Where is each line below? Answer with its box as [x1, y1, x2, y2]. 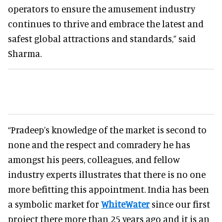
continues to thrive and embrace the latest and [8, 17, 204, 29]
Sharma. [8, 47, 42, 59]
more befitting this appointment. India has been [8, 183, 209, 195]
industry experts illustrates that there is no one [8, 168, 206, 180]
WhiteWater [101, 198, 150, 210]
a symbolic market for [8, 198, 101, 210]
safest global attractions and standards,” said [8, 32, 196, 44]
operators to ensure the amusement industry [8, 2, 195, 14]
